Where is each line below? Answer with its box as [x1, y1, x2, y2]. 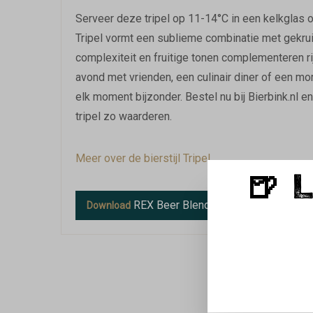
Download [87, 200, 131, 211]
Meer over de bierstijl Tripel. [75, 152, 212, 165]
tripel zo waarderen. [75, 110, 172, 123]
